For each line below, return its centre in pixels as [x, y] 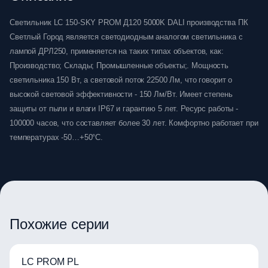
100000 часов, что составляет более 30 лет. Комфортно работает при [134, 123]
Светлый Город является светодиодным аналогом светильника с [126, 37]
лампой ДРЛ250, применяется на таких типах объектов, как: [117, 51]
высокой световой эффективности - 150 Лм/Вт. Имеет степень [121, 94]
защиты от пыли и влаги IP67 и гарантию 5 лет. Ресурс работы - [124, 109]
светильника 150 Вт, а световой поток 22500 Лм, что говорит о [121, 80]
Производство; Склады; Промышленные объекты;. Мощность [119, 66]
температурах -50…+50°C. [57, 137]
